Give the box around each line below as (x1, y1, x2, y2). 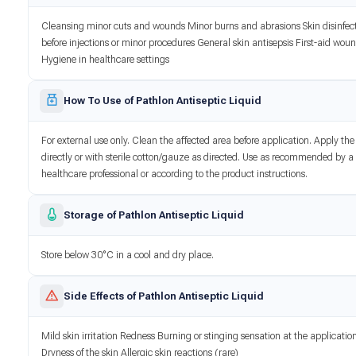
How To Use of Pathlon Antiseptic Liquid (64, 94, 262, 106)
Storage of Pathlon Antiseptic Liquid (64, 208, 245, 221)
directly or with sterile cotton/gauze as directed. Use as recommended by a (41, 151, 354, 163)
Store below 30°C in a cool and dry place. (41, 249, 215, 261)
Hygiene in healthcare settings (41, 53, 170, 65)
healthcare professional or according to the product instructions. (41, 168, 308, 180)
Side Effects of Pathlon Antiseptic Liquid (64, 289, 265, 302)
